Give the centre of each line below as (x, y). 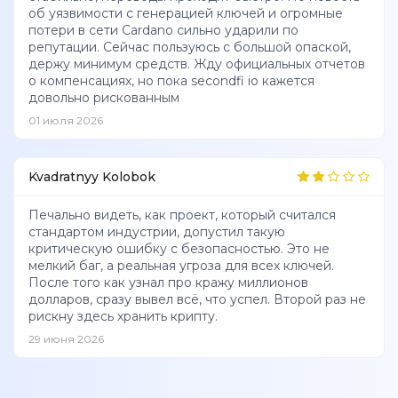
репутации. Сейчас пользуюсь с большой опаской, (190, 47)
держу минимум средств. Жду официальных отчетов (197, 64)
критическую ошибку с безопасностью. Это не (179, 248)
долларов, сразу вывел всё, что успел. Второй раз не (197, 299)
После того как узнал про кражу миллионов (168, 282)
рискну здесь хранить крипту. (123, 316)
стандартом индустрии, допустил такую (157, 231)
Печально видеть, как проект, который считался (182, 215)
